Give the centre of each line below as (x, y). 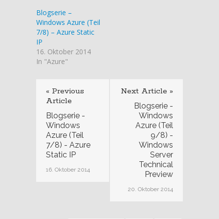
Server (162, 154)
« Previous (65, 91)
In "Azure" (52, 61)
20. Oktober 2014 (150, 189)
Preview (159, 174)
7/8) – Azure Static (65, 32)
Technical (156, 164)
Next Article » (147, 91)
